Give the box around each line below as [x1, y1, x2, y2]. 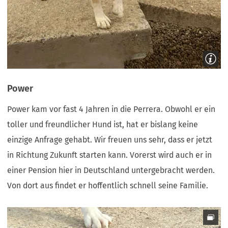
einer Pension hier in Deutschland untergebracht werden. [7, 165, 215, 176]
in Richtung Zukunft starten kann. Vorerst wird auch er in [7, 150, 212, 160]
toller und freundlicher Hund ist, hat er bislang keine [7, 120, 198, 130]
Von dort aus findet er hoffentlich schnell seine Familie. [7, 181, 211, 191]
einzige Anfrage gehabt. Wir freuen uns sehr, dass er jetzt [7, 135, 213, 145]
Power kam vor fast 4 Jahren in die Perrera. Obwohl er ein [7, 104, 216, 115]
